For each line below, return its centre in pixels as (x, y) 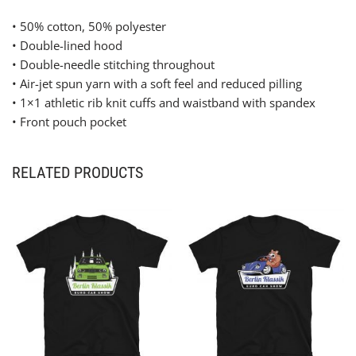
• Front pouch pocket (69, 121)
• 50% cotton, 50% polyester (89, 26)
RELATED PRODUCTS (77, 172)
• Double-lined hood (67, 45)
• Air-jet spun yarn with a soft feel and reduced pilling (157, 83)
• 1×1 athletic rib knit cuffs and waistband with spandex (164, 102)
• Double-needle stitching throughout (113, 64)
